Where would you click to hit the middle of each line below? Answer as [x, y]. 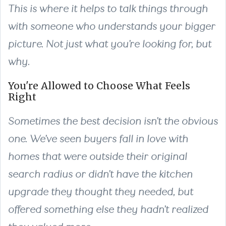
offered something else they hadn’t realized [108, 209]
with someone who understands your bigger [112, 26]
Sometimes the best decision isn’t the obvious [113, 121]
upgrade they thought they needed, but [101, 192]
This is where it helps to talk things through [108, 9]
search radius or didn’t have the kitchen [100, 174]
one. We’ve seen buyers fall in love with [98, 139]
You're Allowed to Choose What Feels [99, 86]
